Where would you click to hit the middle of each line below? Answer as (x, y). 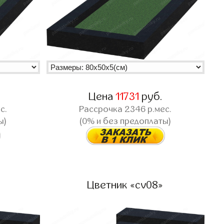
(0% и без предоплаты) (125, 121)
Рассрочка (102, 109)
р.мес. (159, 109)
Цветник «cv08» (125, 185)
